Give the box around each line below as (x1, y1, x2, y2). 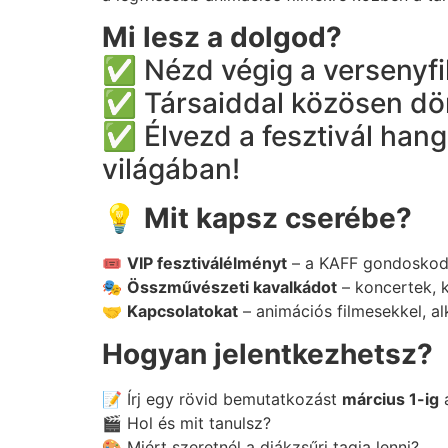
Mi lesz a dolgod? (102, 20, 342, 55)
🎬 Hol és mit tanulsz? (102, 412, 271, 433)
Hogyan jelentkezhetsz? (102, 336, 433, 371)
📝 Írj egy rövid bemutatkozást (102, 388, 342, 409)
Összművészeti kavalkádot (127, 277, 337, 298)
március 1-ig (342, 388, 439, 409)
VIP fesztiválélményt (127, 253, 287, 274)
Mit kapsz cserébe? (144, 201, 412, 236)
